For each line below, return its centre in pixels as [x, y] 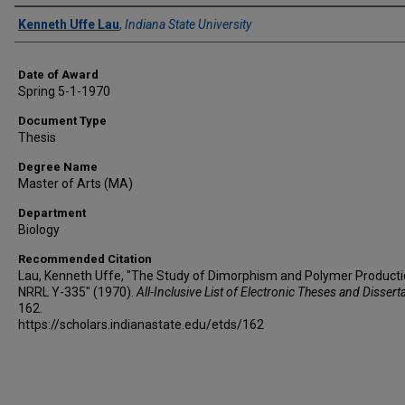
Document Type [62, 121]
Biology [39, 230]
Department [52, 213]
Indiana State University [188, 24]
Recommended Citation [85, 259]
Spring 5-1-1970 [64, 91]
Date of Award [58, 75]
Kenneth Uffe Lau [69, 24]
